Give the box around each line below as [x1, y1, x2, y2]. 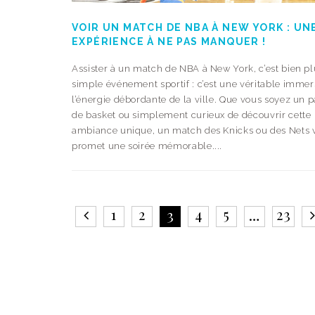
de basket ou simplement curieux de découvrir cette [72, 109, 311, 120]
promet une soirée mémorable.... [72, 140, 223, 151]
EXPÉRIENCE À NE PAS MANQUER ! [72, 35, 266, 47]
